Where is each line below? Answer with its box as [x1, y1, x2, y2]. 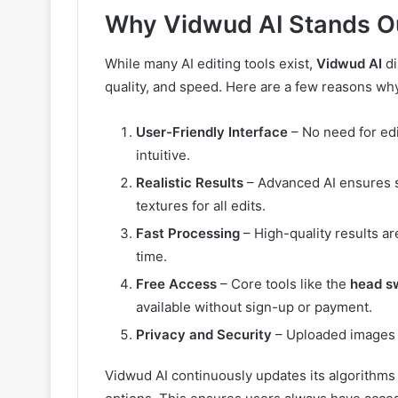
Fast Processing [136, 225, 240, 243]
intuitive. [136, 147, 190, 164]
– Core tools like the [217, 275, 350, 293]
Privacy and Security [136, 326, 272, 344]
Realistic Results [136, 174, 243, 192]
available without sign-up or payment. [136, 298, 372, 316]
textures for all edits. [136, 197, 266, 215]
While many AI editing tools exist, [105, 55, 316, 73]
